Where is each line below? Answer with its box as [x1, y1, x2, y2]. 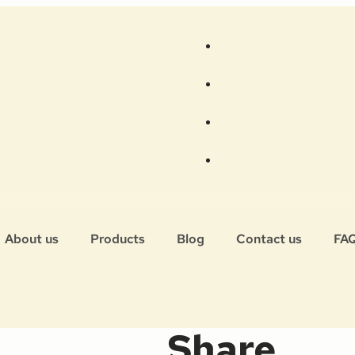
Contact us [235, 231, 302, 247]
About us [4, 231, 59, 247]
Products [90, 231, 145, 247]
